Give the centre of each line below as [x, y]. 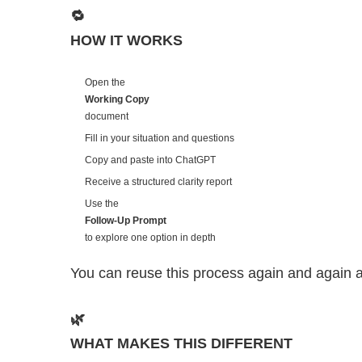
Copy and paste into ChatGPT [150, 160]
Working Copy [117, 100]
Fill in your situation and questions [160, 139]
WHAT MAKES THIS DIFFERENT [181, 344]
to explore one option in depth [150, 238]
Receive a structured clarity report [158, 182]
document [107, 117]
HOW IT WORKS [126, 41]
